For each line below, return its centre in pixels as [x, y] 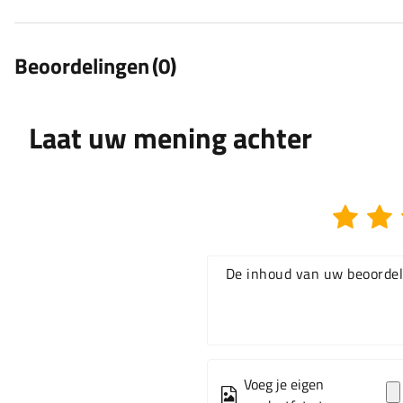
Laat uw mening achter [170, 138]
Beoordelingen [82, 66]
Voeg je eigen [283, 385]
